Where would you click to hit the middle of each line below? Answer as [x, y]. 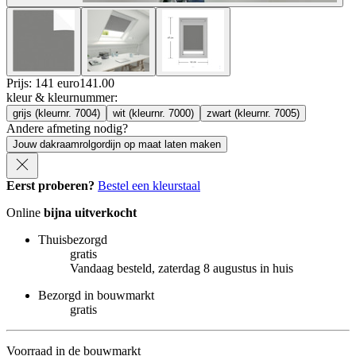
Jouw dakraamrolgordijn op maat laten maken [117, 144]
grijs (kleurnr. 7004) [56, 113]
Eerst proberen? [50, 185]
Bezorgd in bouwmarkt [96, 295]
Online [25, 212]
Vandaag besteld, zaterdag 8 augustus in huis [182, 268]
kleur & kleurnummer [60, 97]
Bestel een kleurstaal [149, 185]
